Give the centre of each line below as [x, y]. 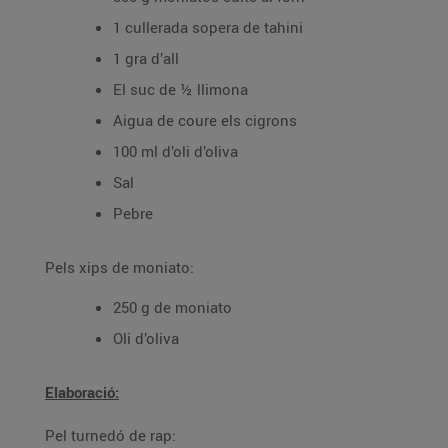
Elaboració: [82, 392]
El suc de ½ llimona [180, 89]
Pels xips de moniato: [119, 267]
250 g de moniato [172, 307]
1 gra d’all [146, 58]
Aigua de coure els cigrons [205, 120]
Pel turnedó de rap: [110, 435]
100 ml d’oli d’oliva [175, 151]
